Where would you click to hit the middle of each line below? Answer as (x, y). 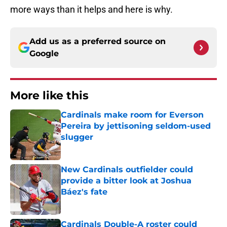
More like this (49, 96)
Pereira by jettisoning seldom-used (136, 126)
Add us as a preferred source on (98, 42)
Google (44, 54)
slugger (77, 137)
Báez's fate (84, 192)
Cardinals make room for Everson (132, 115)
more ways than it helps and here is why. (91, 10)
